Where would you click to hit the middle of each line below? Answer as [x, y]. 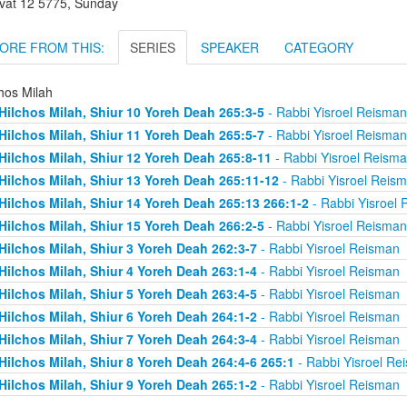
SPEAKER [230, 47]
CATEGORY [319, 47]
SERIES [153, 47]
